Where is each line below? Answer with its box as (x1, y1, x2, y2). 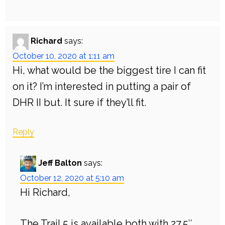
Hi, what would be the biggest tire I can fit (13, 64, 206, 77)
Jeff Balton (38, 158, 82, 168)
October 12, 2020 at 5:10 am (20, 173, 124, 183)
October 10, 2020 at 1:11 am (13, 51, 115, 61)
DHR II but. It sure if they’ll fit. (13, 96, 146, 109)
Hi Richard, (20, 186, 70, 199)
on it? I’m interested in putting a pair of (13, 80, 191, 93)
